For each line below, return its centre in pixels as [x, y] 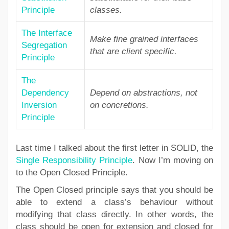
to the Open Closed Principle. [72, 173]
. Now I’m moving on [173, 160]
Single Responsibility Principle [74, 160]
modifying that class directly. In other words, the [114, 214]
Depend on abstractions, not [144, 93]
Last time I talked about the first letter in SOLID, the [114, 148]
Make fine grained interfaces [144, 39]
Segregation [44, 45]
